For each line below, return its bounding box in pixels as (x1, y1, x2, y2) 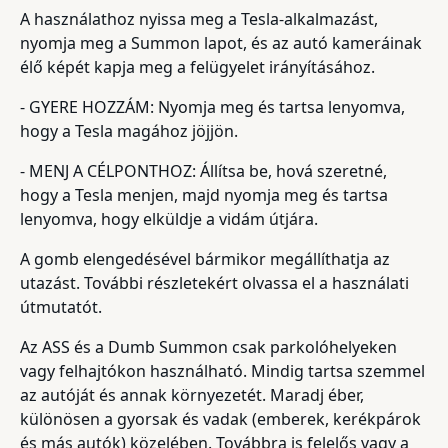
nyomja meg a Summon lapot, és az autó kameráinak (20, 31, 422, 54)
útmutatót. (20, 295, 102, 318)
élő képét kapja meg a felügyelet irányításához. (20, 55, 375, 78)
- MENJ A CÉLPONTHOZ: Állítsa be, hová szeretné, (20, 159, 387, 182)
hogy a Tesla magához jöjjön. (20, 119, 238, 142)
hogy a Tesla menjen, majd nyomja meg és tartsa (20, 183, 388, 206)
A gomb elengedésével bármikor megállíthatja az (20, 247, 390, 270)
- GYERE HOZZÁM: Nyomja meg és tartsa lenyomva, (20, 95, 405, 118)
